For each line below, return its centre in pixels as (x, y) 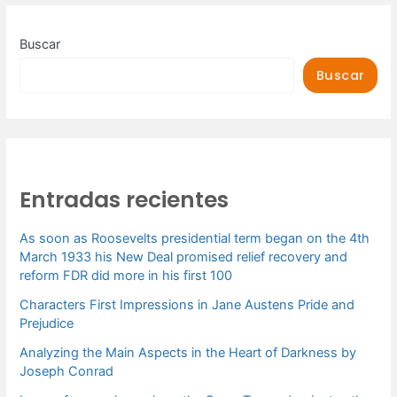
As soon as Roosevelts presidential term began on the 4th (194, 239)
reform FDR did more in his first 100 (125, 276)
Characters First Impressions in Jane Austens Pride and (187, 305)
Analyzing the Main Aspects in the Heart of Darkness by (187, 353)
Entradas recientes (124, 199)
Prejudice (46, 324)
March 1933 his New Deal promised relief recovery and (183, 257)
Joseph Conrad (66, 372)
